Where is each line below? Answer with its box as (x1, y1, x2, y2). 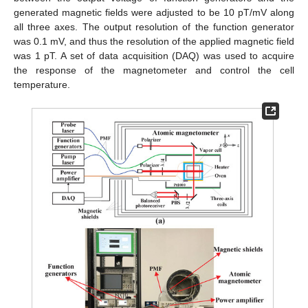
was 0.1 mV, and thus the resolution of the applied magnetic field (14, 36, 294, 47)
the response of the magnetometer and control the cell (14, 65, 294, 76)
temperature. (14, 79, 70, 91)
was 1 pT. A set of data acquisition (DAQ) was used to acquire (14, 50, 294, 62)
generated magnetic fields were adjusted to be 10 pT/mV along (14, 7, 294, 19)
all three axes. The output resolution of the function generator (14, 21, 294, 33)
